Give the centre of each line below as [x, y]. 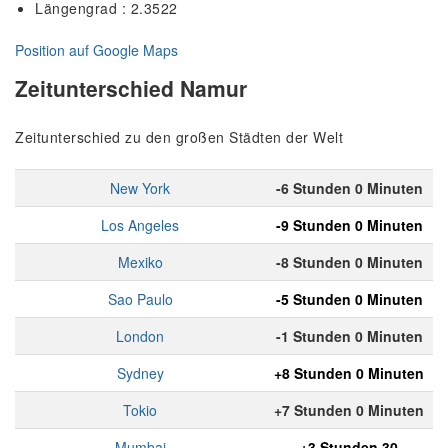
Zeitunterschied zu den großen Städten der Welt [179, 137]
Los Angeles [140, 225]
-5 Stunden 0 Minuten [349, 299]
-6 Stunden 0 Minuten [349, 188]
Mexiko [140, 262]
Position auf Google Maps [96, 50]
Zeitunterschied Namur [131, 87]
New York [140, 188]
